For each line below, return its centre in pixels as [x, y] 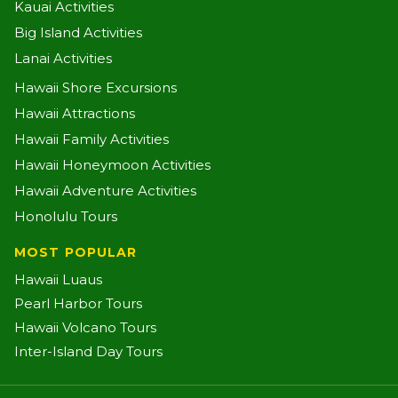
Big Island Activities [78, 32]
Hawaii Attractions [75, 113]
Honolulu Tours [66, 216]
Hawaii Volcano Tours [85, 327]
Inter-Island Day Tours [88, 351]
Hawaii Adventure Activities [105, 190]
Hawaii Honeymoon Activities [112, 164]
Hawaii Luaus [58, 279]
